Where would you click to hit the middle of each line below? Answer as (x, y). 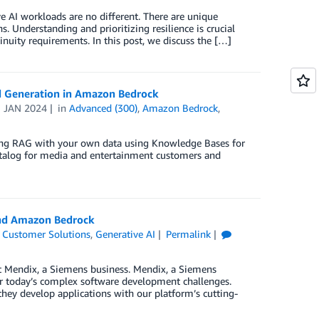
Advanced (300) (104, 108)
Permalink (188, 234)
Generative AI (126, 234)
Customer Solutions (47, 234)
